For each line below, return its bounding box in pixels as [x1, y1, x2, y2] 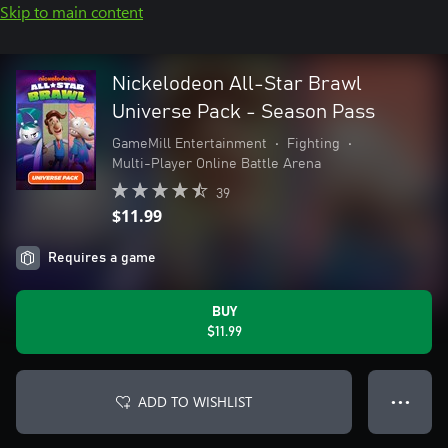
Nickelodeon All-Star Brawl [112, 74, 362, 94]
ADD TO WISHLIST [138, 392, 252, 411]
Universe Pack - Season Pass [112, 102, 375, 122]
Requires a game [48, 251, 156, 265]
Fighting [287, 137, 340, 151]
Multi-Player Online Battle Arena [112, 157, 321, 171]
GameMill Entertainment [112, 137, 267, 151]
